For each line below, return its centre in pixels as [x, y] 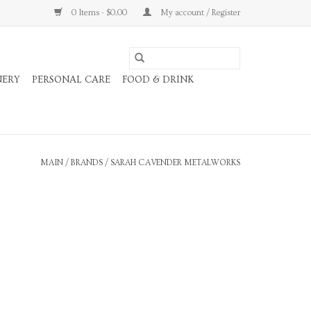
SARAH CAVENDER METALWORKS [175, 163]
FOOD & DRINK [158, 80]
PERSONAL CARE [71, 80]
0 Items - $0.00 [99, 13]
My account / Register [199, 13]
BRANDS [87, 163]
